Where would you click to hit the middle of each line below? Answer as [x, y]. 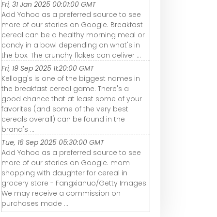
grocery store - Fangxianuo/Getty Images [74, 183]
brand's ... [18, 130]
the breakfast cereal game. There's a [65, 89]
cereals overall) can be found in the [63, 119]
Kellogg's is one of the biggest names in [71, 79]
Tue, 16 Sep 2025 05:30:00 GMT [53, 143]
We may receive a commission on [61, 194]
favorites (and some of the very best [65, 109]
